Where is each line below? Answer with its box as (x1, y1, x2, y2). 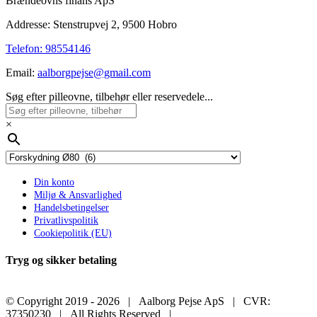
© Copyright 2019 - (6, 294, 97, 307)
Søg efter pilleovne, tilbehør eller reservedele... (6, 91, 213, 103)
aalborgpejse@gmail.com (38, 67, 151, 79)
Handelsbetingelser (34, 202, 109, 214)
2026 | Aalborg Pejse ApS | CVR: (97, 294, 270, 307)
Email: (6, 67, 38, 79)
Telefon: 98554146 (6, 42, 91, 55)
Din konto (34, 177, 74, 188)
